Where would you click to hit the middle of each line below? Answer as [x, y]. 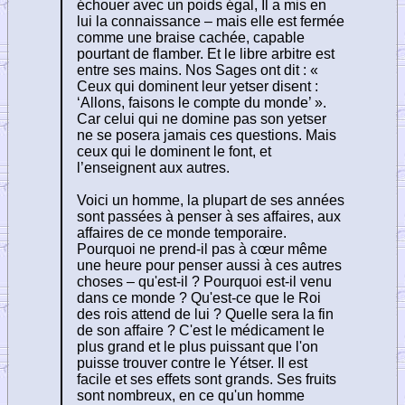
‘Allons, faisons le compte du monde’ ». [202, 102]
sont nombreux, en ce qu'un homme [191, 395]
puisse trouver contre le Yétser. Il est [192, 363]
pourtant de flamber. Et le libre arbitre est [206, 53]
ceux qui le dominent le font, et [174, 151]
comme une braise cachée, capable [191, 37]
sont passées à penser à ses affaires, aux [209, 216]
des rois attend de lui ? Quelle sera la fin [205, 314]
